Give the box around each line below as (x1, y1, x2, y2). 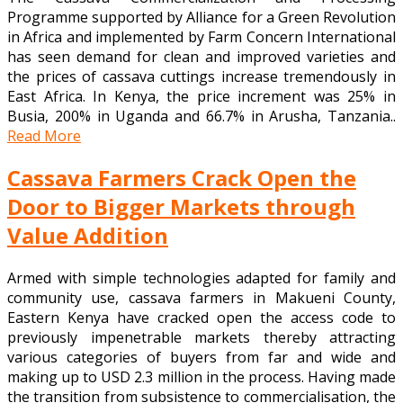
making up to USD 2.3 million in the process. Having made (7, 366, 396, 387)
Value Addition (7, 220, 168, 251)
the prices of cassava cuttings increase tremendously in (7, 67, 396, 87)
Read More (7, 126, 81, 147)
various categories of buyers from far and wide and (7, 346, 396, 367)
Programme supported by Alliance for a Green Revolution (7, 7, 396, 28)
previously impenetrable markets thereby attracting (7, 327, 396, 347)
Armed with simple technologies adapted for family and (7, 267, 396, 288)
